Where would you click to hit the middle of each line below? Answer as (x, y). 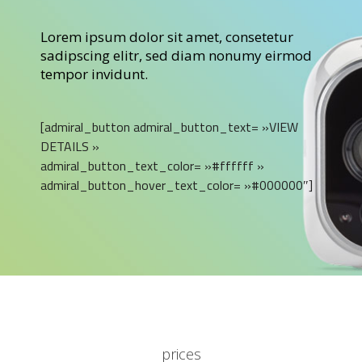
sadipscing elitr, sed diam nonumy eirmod (176, 55)
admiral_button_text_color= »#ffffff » (152, 165)
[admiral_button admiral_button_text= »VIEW (169, 126)
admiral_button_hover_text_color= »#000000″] (177, 185)
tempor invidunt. (94, 74)
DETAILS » (70, 146)
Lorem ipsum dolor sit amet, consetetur (167, 36)
